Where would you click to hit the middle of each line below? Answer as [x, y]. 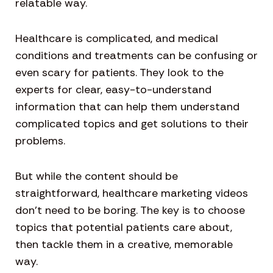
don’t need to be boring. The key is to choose [130, 210]
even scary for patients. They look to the [119, 73]
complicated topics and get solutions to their [132, 124]
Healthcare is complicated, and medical [117, 38]
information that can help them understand [127, 107]
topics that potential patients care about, [124, 227]
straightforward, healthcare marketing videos [132, 193]
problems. [40, 141]
